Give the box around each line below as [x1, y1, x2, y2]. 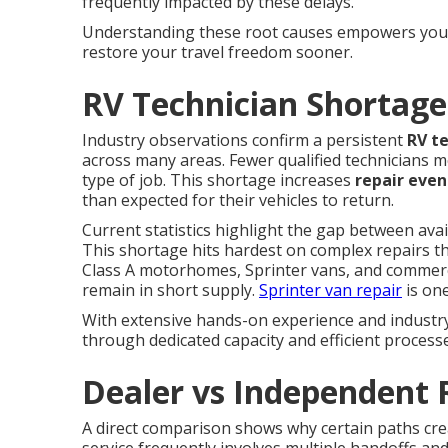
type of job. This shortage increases [82, 169, 355, 191]
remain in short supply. [82, 279, 259, 301]
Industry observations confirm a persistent [82, 129, 407, 151]
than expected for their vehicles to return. [82, 189, 394, 211]
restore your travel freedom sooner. [82, 41, 353, 63]
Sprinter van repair [259, 279, 402, 301]
